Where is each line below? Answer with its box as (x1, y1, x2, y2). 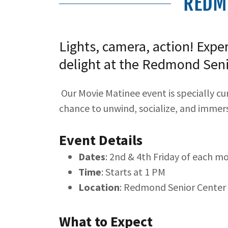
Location (78, 181, 120, 194)
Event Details (59, 131, 142, 150)
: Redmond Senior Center (120, 181, 226, 194)
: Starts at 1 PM (101, 165, 165, 179)
